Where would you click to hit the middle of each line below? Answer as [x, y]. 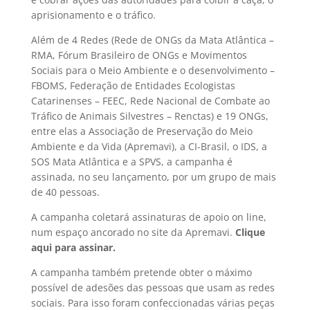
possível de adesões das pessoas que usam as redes [153, 288]
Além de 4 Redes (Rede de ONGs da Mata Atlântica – [152, 40]
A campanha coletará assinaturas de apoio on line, [148, 217]
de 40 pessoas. [65, 192]
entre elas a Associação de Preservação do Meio [142, 131]
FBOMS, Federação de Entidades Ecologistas [133, 85]
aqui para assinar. [73, 247]
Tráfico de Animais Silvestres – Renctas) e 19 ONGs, [149, 116]
